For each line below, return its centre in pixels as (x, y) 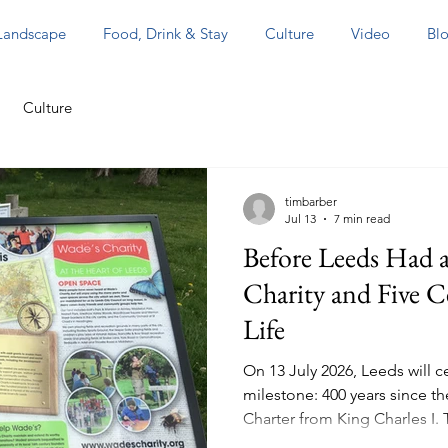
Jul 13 (300, 218)
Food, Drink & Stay (165, 33)
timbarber (311, 201)
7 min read (362, 218)
